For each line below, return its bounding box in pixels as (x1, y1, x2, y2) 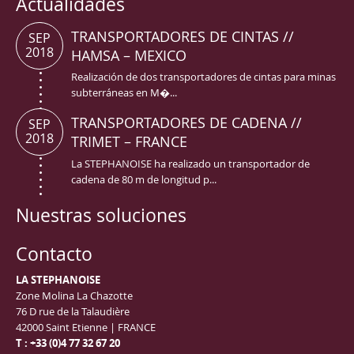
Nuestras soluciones (16, 203, 186, 228)
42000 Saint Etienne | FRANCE (16, 320, 156, 334)
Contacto (16, 241, 92, 266)
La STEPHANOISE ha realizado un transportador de (71, 156, 310, 171)
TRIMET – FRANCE (71, 131, 187, 151)
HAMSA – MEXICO (71, 45, 186, 65)
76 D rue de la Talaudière (16, 304, 130, 318)
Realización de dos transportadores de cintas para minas (71, 70, 336, 85)
